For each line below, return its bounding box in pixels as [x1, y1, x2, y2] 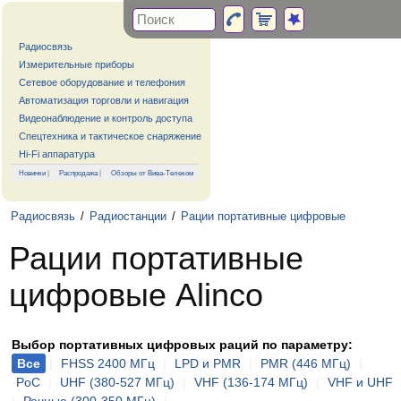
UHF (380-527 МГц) [60, 375, 175, 389]
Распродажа [59, 168, 98, 177]
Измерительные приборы [19, 59, 134, 70]
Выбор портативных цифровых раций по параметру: [12, 337, 353, 352]
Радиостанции [90, 210, 166, 223]
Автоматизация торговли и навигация [19, 95, 189, 106]
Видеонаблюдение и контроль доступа [19, 113, 192, 124]
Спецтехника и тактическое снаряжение [19, 131, 201, 141]
